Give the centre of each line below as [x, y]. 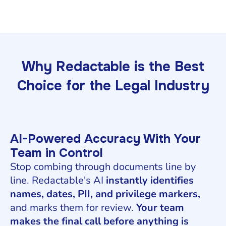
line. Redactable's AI [58, 180]
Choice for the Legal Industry [113, 86]
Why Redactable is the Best [113, 66]
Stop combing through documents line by [103, 166]
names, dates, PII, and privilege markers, [105, 194]
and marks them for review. [73, 207]
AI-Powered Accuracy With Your [105, 138]
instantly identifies [150, 180]
